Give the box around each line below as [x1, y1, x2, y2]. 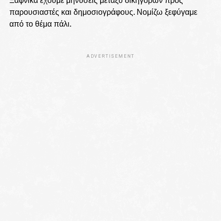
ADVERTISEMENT [86, 53, 135, 59]
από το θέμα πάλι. [9, 18, 75, 29]
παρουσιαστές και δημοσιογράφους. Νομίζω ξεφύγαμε [9, 6, 197, 17]
